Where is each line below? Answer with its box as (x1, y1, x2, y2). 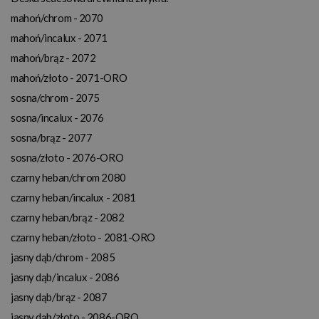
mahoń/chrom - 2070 (11, 11, 103, 24)
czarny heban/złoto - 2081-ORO (11, 230, 155, 244)
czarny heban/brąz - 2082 (11, 210, 125, 224)
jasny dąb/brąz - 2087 (11, 290, 108, 303)
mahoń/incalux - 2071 (11, 31, 108, 44)
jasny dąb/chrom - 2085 (11, 250, 115, 263)
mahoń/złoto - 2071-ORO (11, 70, 127, 84)
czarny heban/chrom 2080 (11, 170, 126, 184)
